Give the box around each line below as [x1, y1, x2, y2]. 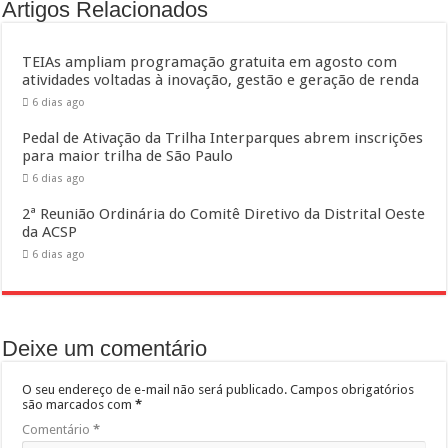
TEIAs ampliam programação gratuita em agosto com [22, 53, 398, 71]
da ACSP [22, 223, 78, 241]
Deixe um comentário [2, 336, 208, 361]
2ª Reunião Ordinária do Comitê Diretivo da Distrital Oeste [22, 205, 426, 223]
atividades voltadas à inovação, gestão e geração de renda [22, 71, 420, 89]
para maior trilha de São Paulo [22, 147, 234, 165]
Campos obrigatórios [290, 382, 415, 397]
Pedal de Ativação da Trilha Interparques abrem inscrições [22, 129, 424, 147]
